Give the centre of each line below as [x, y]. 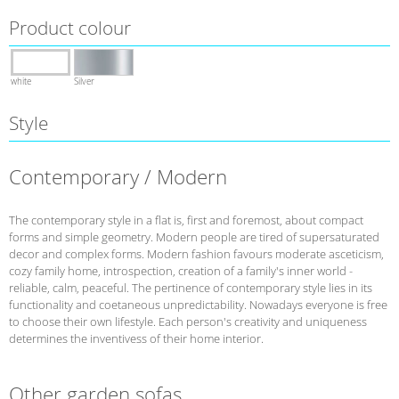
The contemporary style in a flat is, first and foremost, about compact [186, 220]
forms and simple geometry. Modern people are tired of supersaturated [194, 236]
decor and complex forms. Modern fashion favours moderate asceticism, [196, 253]
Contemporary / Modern [118, 177]
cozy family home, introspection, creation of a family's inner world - [181, 270]
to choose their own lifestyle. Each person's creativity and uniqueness [188, 321]
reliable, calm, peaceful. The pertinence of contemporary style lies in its [191, 287]
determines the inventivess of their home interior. [136, 338]
